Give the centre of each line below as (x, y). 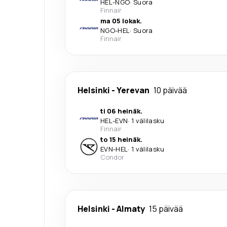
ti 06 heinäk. (121, 111)
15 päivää (166, 209)
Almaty (131, 209)
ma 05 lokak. (121, 21)
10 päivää (170, 90)
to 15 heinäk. (121, 139)
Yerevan (133, 90)
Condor (112, 157)
